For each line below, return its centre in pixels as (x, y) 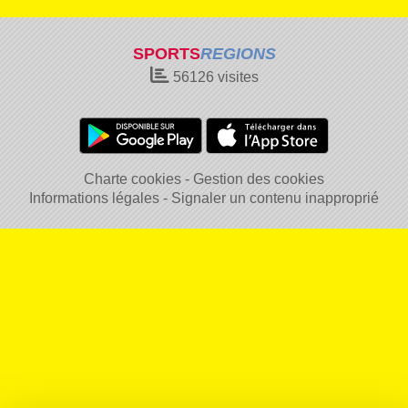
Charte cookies (133, 179)
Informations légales (94, 198)
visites (236, 77)
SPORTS (166, 54)
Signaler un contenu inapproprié (275, 198)
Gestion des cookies (259, 179)
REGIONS (238, 54)
